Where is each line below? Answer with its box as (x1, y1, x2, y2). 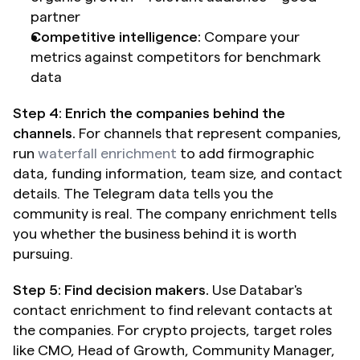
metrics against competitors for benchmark (31, 49, 321, 64)
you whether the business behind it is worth (13, 226, 297, 241)
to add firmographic (177, 145, 314, 161)
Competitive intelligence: (31, 29, 201, 44)
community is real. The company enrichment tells (13, 206, 337, 221)
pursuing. (13, 246, 73, 261)
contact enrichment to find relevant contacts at (13, 302, 333, 317)
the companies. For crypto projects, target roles (13, 322, 332, 337)
